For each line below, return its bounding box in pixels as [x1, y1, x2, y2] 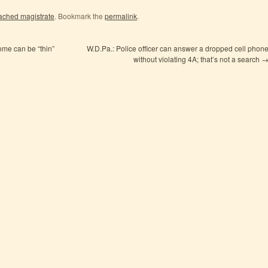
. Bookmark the [54, 11, 105, 21]
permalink [105, 11, 137, 21]
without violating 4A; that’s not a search [133, 54, 261, 64]
